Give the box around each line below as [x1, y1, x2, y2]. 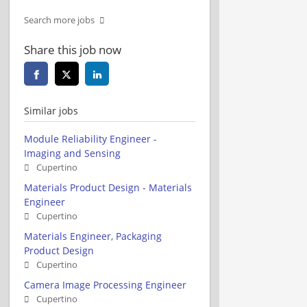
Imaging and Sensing [24, 146, 121, 160]
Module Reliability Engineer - [24, 132, 157, 145]
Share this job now [24, 41, 121, 58]
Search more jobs [24, 14, 95, 26]
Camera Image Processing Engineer [24, 278, 186, 291]
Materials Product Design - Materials [24, 180, 192, 194]
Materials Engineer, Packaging [24, 229, 162, 243]
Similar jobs [24, 103, 78, 117]
